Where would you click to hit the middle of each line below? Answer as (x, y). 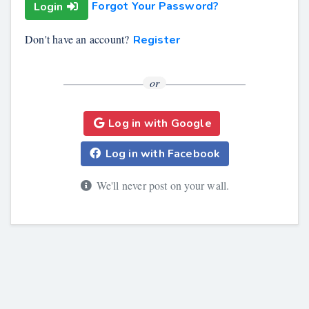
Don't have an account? (79, 39)
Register (157, 40)
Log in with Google (160, 123)
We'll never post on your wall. (163, 185)
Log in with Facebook (163, 154)
